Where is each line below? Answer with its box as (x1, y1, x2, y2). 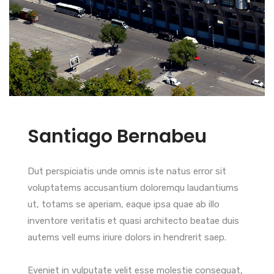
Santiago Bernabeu (28, 124, 207, 150)
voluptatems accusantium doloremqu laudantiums (28, 182, 239, 194)
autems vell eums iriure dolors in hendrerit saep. (28, 232, 226, 243)
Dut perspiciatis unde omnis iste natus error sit (28, 166, 226, 177)
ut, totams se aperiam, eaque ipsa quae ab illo (28, 199, 220, 210)
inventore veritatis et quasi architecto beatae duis (28, 215, 239, 227)
